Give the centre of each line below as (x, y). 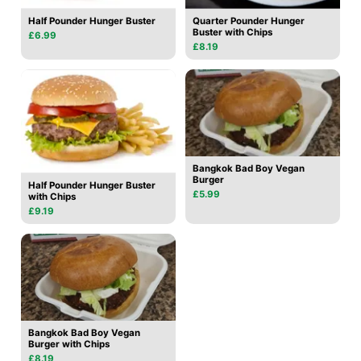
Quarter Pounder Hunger (249, 21)
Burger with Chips (69, 344)
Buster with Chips (232, 32)
